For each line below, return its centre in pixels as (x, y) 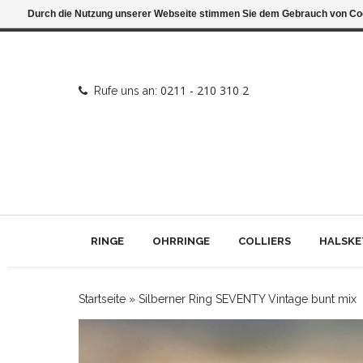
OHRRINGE (181, 241)
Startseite (102, 299)
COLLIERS (265, 241)
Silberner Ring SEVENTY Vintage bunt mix (248, 299)
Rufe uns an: (126, 91)
